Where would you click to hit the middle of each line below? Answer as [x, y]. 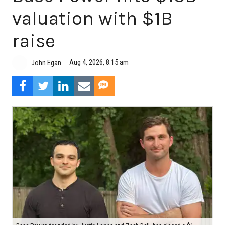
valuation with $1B [92, 19]
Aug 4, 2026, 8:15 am [99, 63]
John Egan [46, 63]
